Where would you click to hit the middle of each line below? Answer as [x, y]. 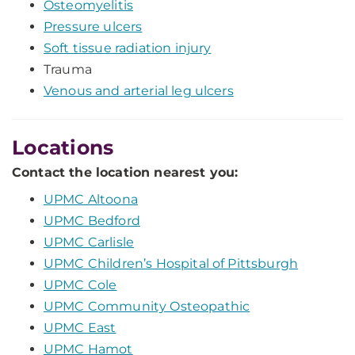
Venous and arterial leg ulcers [139, 91]
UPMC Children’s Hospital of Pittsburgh [171, 263]
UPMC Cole [80, 285]
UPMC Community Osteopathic [147, 306]
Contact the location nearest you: [125, 172]
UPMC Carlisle [89, 242]
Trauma [68, 69]
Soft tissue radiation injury [128, 48]
